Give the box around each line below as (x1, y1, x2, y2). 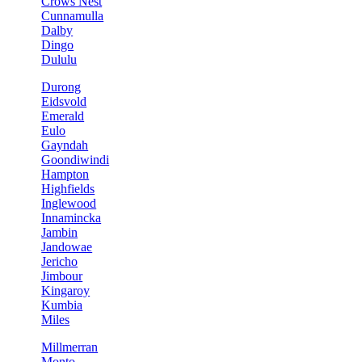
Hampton (41, 166, 90, 181)
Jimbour (41, 268, 83, 283)
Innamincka (41, 210, 102, 225)
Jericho (41, 254, 78, 268)
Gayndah (41, 137, 89, 152)
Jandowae (41, 239, 93, 254)
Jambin (41, 225, 78, 239)
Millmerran (41, 339, 99, 354)
